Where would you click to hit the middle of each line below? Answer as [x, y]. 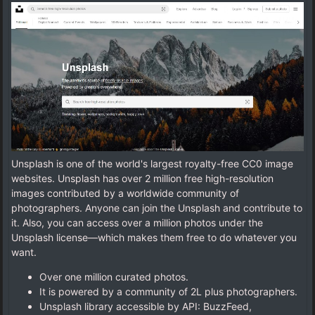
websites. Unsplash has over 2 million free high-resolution [142, 178]
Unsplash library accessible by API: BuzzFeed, [146, 306]
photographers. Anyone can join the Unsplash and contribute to [157, 207]
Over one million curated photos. [114, 276]
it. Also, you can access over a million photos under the [137, 222]
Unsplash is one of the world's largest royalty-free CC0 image [152, 163]
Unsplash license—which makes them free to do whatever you [154, 237]
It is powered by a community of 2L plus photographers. [168, 291]
